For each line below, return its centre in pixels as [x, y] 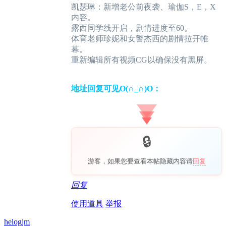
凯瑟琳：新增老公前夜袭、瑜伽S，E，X [144, 7]
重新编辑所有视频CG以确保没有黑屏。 [142, 60]
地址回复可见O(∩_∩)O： [116, 89]
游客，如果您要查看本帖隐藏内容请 [140, 161]
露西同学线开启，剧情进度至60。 [132, 28]
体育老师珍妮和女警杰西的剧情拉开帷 [140, 39]
